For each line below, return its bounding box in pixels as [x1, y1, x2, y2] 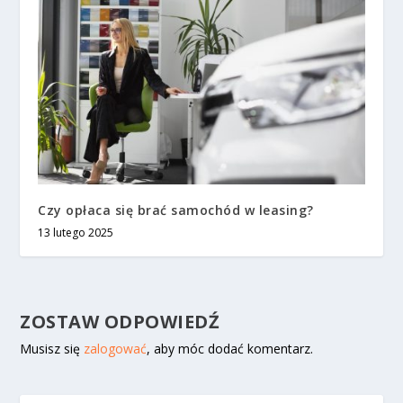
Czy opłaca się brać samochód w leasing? [38, 201, 314, 219]
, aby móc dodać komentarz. [147, 339, 314, 357]
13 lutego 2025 [38, 224, 114, 240]
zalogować [84, 339, 148, 357]
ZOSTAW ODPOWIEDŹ [20, 309, 220, 334]
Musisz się [20, 339, 85, 357]
